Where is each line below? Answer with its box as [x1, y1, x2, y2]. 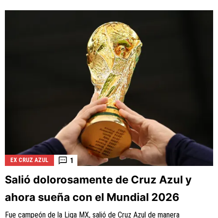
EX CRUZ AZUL [10, 157, 49, 164]
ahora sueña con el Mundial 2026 [5, 191, 180, 204]
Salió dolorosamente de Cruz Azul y [5, 173, 192, 186]
